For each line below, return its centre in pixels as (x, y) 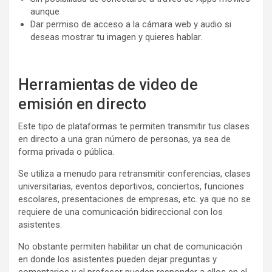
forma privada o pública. (66, 151)
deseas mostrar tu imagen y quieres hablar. (116, 37)
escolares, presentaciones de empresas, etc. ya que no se (134, 199)
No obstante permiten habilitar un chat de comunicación (130, 246)
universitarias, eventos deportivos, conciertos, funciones (131, 186)
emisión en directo (82, 104)
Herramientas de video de (108, 84)
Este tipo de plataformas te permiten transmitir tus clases (134, 126)
